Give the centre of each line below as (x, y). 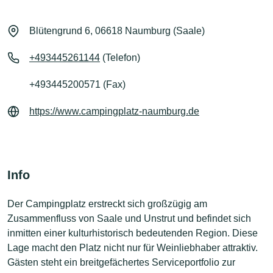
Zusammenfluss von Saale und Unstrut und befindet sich (129, 218)
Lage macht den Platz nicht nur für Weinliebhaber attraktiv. (133, 247)
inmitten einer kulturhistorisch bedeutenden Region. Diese (133, 233)
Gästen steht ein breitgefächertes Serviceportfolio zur (121, 262)
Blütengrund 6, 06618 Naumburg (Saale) (117, 30)
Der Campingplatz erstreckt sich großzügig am (107, 204)
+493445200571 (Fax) (77, 84)
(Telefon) (120, 57)
